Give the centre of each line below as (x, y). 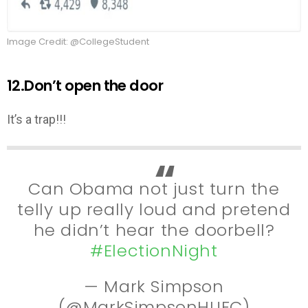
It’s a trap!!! (36, 120)
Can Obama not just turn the (154, 188)
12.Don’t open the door (85, 85)
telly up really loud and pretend (154, 209)
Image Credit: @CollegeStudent (78, 41)
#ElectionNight (154, 250)
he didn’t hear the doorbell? (154, 230)
